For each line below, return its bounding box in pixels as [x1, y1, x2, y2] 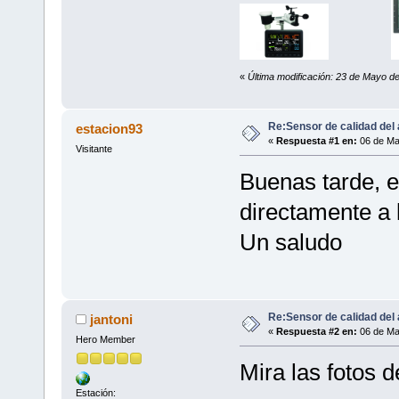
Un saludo [239, 229, 342, 256]
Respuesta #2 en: [275, 326, 357, 338]
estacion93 [76, 121, 143, 137]
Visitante [75, 143, 112, 155]
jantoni [90, 312, 134, 328]
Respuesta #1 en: [275, 135, 357, 147]
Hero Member [75, 334, 135, 346]
